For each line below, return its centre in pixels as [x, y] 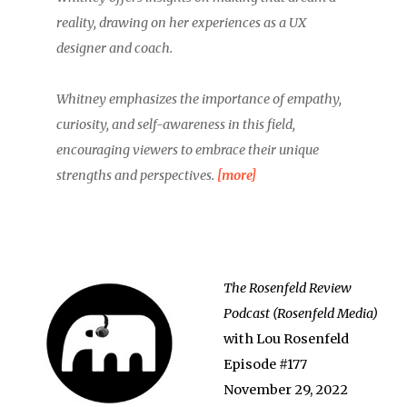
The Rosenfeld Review [288, 288]
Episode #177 [266, 364]
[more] [237, 175]
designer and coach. [115, 48]
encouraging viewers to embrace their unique [188, 150]
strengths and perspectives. [137, 175]
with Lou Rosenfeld [287, 339]
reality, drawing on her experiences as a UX [182, 23]
